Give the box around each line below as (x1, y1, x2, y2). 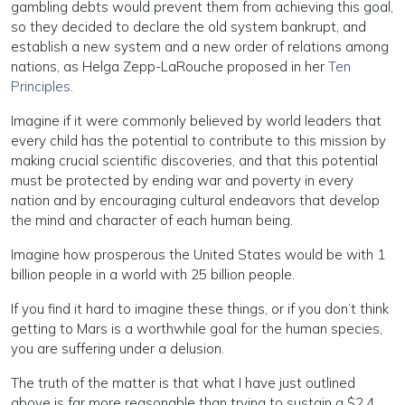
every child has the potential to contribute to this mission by (11, 132, 386, 149)
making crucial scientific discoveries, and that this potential (11, 152, 378, 169)
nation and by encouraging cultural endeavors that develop (11, 192, 380, 209)
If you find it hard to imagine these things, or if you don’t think (11, 300, 389, 317)
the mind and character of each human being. (11, 212, 293, 229)
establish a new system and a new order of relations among (11, 38, 389, 55)
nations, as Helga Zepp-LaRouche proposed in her (11, 58, 325, 75)
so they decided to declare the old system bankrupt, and (11, 18, 366, 35)
